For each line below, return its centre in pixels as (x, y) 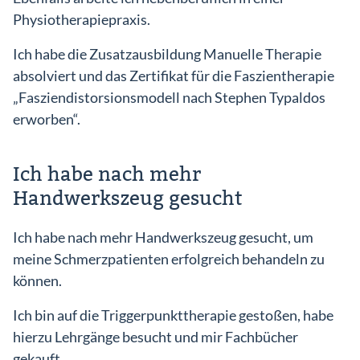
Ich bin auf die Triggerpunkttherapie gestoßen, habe (173, 315)
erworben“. (47, 119)
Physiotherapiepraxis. (82, 19)
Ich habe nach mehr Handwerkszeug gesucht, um (163, 237)
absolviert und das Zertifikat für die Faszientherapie (174, 76)
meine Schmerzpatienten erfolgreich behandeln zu (169, 259)
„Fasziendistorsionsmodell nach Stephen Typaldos (169, 97)
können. (37, 280)
